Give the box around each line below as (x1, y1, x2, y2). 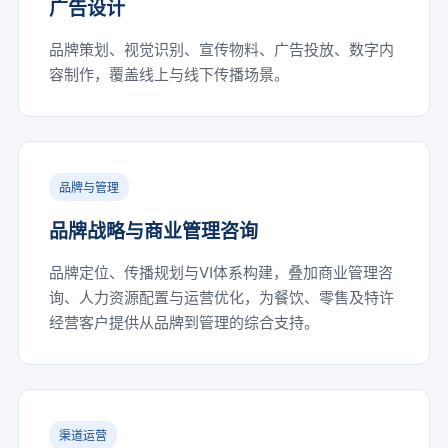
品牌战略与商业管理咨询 (48, 217, 258, 244)
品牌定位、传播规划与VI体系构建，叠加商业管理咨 (48, 261, 393, 282)
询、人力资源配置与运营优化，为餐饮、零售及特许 (48, 286, 394, 307)
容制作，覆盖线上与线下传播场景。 (48, 63, 289, 84)
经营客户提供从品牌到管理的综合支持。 (48, 311, 319, 332)
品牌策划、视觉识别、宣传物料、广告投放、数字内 (48, 38, 394, 59)
